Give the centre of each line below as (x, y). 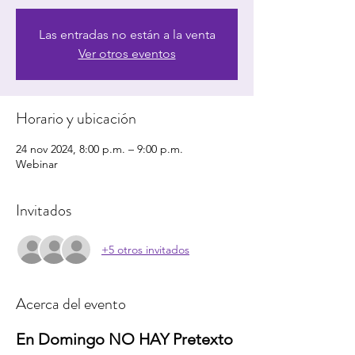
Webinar (37, 164)
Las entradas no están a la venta (127, 34)
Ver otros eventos (127, 53)
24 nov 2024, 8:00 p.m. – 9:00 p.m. (99, 149)
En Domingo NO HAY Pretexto (126, 339)
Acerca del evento (71, 304)
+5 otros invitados (145, 249)
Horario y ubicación (76, 118)
